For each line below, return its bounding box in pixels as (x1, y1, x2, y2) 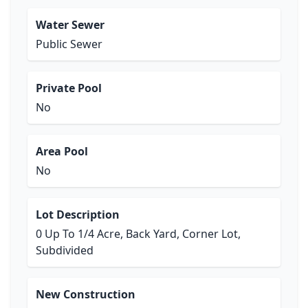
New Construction (36, 287, 135, 302)
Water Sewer (36, 17, 104, 32)
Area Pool (36, 144, 88, 159)
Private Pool (36, 80, 102, 96)
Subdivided (36, 243, 93, 258)
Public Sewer (36, 36, 102, 52)
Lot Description (36, 207, 120, 222)
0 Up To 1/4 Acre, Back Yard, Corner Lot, (36, 226, 241, 241)
